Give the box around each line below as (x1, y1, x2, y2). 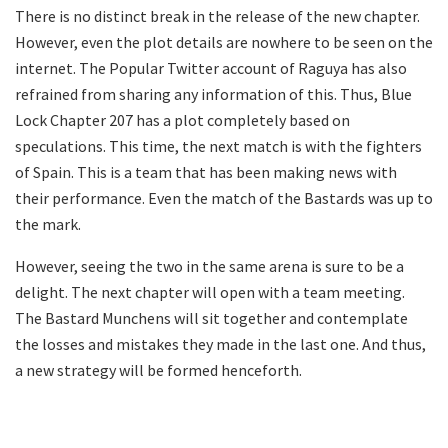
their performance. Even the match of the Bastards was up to (15, 187, 433, 208)
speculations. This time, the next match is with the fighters (15, 135, 422, 156)
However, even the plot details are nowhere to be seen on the (15, 31, 433, 52)
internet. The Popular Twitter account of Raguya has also (15, 57, 407, 78)
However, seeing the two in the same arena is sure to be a (15, 255, 404, 276)
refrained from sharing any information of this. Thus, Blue (15, 83, 412, 104)
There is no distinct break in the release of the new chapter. (15, 5, 420, 26)
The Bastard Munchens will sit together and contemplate (15, 307, 408, 328)
